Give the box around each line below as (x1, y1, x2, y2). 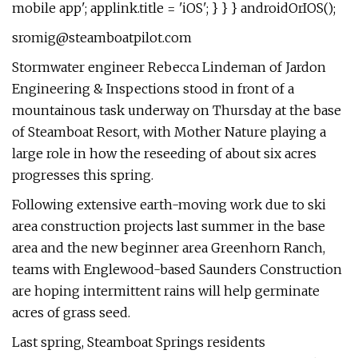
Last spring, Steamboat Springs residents (12, 334, 265, 350)
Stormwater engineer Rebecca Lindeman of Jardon (12, 59, 326, 75)
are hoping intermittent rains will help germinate (12, 283, 320, 299)
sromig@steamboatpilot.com (12, 30, 192, 46)
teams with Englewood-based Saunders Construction (12, 261, 342, 277)
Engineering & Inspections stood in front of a (12, 81, 294, 97)
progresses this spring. (12, 167, 153, 183)
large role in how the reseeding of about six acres (12, 145, 316, 161)
